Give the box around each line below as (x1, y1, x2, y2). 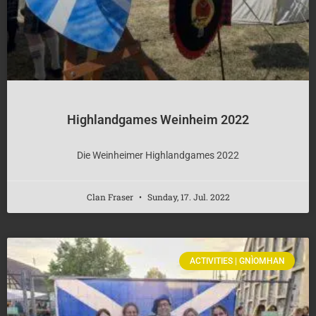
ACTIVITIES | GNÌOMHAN (189, 255, 285, 266)
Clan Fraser (86, 190, 135, 202)
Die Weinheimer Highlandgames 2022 (77, 149, 239, 161)
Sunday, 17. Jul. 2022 (145, 190, 230, 202)
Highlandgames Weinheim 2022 (67, 111, 249, 127)
